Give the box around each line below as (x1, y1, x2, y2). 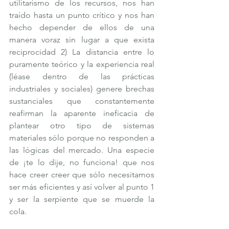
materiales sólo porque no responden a (9, 132, 154, 143)
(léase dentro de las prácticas (9, 71, 154, 81)
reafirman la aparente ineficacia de (9, 108, 154, 118)
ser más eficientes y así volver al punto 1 (9, 181, 154, 192)
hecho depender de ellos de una (9, 22, 154, 32)
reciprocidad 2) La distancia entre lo (9, 47, 154, 57)
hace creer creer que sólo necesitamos (9, 169, 154, 179)
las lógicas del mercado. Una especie (9, 145, 154, 155)
